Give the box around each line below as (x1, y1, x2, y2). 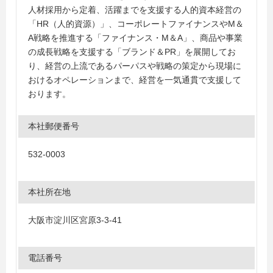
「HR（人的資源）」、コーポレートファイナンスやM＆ (28, 19, 244, 29)
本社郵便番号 (28, 121, 79, 131)
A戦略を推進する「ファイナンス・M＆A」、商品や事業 (28, 33, 243, 43)
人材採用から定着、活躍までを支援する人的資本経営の (28, 5, 241, 15)
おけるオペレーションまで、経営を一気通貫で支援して (28, 75, 241, 85)
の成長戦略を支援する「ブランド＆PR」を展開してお (28, 47, 236, 57)
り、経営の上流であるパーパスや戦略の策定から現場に (28, 61, 241, 71)
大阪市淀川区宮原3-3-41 (28, 215, 122, 225)
